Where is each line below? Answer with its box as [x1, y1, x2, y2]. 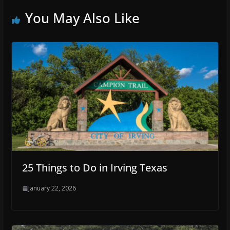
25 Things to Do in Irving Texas [22, 161, 167, 175]
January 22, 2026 [28, 184, 76, 193]
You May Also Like [25, 9, 140, 28]
